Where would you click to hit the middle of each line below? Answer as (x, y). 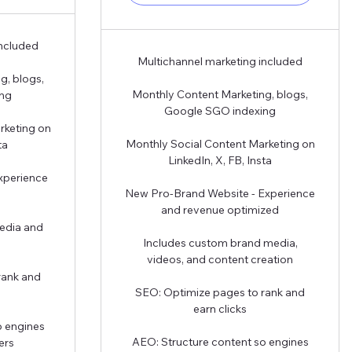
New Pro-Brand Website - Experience (220, 193)
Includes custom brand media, (220, 242)
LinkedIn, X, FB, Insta (220, 160)
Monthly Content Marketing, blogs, (220, 94)
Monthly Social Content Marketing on (220, 143)
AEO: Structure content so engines (220, 341)
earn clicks (220, 308)
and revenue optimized (220, 209)
